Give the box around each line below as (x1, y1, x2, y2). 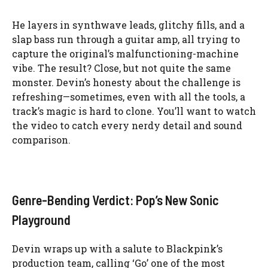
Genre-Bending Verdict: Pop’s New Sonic (12, 192, 219, 208)
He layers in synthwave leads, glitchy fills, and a (12, 19, 245, 32)
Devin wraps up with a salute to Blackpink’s (12, 242, 223, 255)
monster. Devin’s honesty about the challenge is (12, 76, 240, 89)
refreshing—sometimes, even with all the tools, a (12, 90, 245, 103)
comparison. (12, 133, 71, 147)
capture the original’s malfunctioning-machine (12, 47, 239, 60)
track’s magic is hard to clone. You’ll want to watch (12, 105, 256, 118)
